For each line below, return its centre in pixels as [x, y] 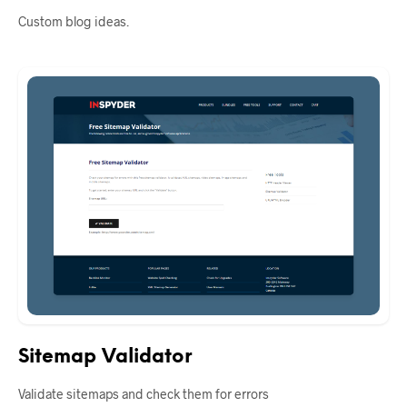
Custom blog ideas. [74, 22]
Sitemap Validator [105, 357]
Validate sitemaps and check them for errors [144, 394]
